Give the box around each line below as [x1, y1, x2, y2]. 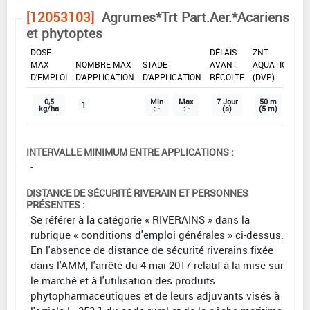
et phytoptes [26, 24, 102, 43]
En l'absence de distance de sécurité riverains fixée [30, 243, 273, 257]
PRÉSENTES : [26, 198, 85, 212]
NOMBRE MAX [75, 59, 131, 71]
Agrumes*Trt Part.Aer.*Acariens [102, 8, 289, 27]
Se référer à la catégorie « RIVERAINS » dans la [30, 212, 250, 227]
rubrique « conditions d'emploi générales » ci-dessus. [30, 228, 284, 242]
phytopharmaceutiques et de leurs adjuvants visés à [30, 289, 280, 303]
